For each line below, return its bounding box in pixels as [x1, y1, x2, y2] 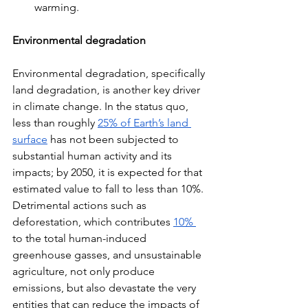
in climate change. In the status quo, [12, 100, 191, 113]
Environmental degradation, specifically [12, 67, 208, 80]
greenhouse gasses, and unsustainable [12, 248, 204, 261]
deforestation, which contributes [12, 215, 173, 228]
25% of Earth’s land [98, 116, 191, 129]
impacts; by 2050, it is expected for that [12, 166, 205, 179]
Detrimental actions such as [12, 199, 149, 212]
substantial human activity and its [12, 149, 175, 162]
